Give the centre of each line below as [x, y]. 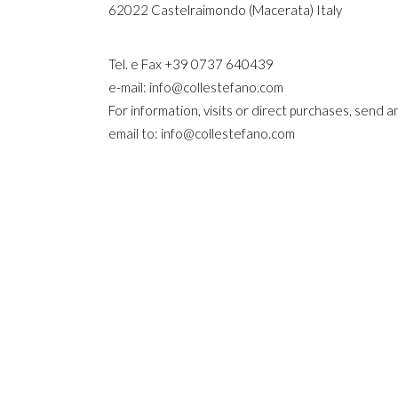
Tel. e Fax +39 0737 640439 [191, 64]
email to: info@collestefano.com [202, 133]
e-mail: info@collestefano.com [196, 87]
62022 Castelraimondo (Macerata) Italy [225, 10]
